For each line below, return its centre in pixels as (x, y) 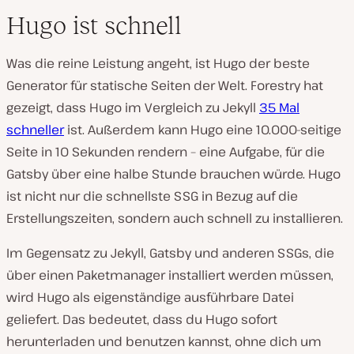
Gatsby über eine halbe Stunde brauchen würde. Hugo (173, 174)
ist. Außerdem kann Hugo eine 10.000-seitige (203, 130)
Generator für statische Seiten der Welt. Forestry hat (165, 85)
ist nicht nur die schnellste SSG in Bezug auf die (152, 196)
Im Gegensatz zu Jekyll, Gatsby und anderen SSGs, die (170, 253)
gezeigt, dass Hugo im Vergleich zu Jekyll (133, 107)
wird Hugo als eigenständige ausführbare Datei (150, 297)
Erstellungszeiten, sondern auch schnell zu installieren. (175, 218)
